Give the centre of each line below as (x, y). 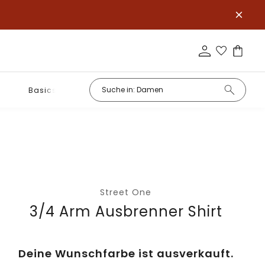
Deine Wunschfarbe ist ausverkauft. (126, 253)
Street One (126, 192)
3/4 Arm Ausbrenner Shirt (126, 211)
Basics (42, 90)
